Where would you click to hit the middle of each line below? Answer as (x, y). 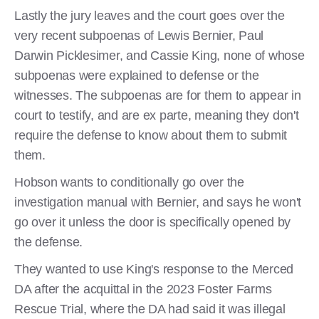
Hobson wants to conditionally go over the (129, 182)
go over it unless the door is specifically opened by (152, 222)
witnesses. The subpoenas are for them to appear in (158, 95)
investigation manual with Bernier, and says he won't (158, 202)
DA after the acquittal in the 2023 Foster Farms (143, 289)
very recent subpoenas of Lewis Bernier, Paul (139, 35)
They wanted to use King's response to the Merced (154, 269)
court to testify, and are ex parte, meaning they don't (157, 115)
